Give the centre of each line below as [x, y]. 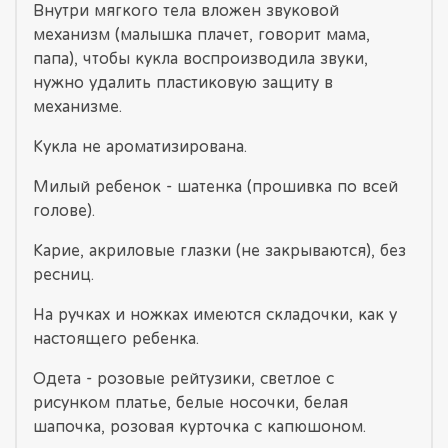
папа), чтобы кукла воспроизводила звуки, [200, 58]
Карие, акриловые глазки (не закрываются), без [219, 250]
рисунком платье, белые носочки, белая [190, 402]
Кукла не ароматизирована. [140, 146]
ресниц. [63, 274]
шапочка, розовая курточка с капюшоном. [199, 426]
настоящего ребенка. [116, 338]
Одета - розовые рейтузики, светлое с [183, 378]
